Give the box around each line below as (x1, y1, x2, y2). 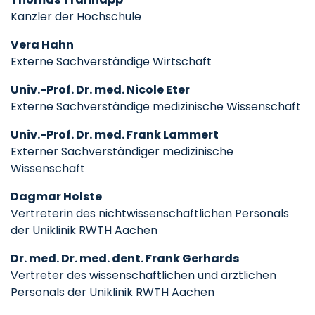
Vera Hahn (11, 37, 74, 53)
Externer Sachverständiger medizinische (11, 143, 233, 160)
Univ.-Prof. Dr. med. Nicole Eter (11, 82, 190, 98)
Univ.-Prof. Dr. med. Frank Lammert (11, 127, 219, 143)
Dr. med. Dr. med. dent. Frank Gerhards (11, 250, 239, 266)
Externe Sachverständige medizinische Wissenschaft (11, 98, 301, 115)
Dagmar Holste (11, 188, 102, 205)
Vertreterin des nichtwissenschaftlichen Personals (11, 205, 289, 221)
